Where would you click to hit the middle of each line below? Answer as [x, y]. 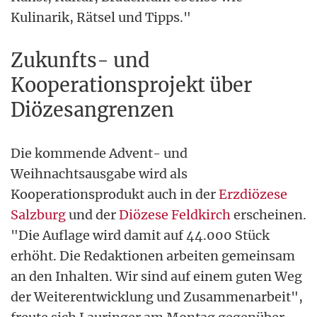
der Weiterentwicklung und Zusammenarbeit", [157, 297]
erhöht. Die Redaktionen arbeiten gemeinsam [153, 256]
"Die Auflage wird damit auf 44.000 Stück [140, 236]
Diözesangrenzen [92, 110]
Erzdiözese [253, 195]
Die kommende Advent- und [99, 154]
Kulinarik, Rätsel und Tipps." [101, 18]
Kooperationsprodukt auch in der [115, 195]
